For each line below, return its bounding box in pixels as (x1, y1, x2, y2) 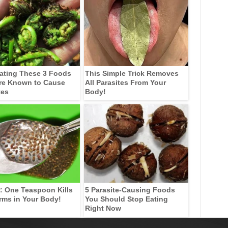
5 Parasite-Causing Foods (84, 185, 175, 194)
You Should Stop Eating (84, 194, 168, 203)
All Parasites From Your (84, 78, 166, 87)
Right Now (84, 204, 121, 212)
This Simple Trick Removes (84, 69, 179, 77)
